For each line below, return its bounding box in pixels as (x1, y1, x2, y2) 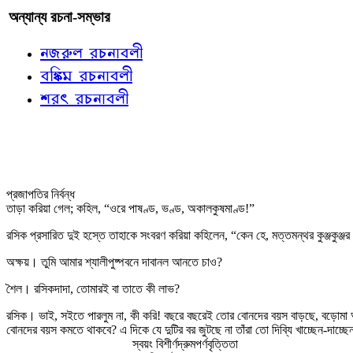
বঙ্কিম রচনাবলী (40, 64, 132, 86)
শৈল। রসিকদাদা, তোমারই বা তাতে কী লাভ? (6, 282, 180, 295)
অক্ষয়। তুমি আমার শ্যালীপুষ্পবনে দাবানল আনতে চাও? (6, 255, 222, 269)
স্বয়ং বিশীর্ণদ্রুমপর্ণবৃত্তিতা (132, 337, 238, 351)
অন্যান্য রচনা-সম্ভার (9, 9, 110, 25)
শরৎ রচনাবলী (40, 87, 128, 109)
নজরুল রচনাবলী (40, 41, 143, 63)
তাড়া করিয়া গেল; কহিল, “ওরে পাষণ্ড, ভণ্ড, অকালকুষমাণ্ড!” (6, 202, 255, 215)
